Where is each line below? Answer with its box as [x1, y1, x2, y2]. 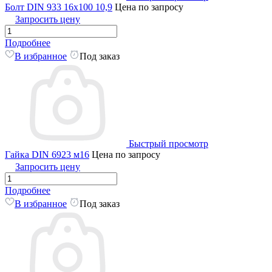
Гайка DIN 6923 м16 [5, 149, 89, 160]
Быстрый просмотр [129, 138, 208, 149]
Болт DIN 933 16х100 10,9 [5, 1, 112, 12]
